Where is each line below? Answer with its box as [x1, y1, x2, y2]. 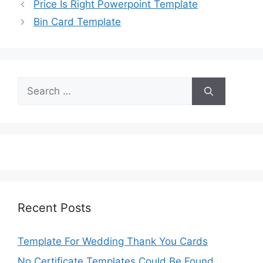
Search [17, 78, 50, 90]
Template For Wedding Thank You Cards [18, 235, 208, 248]
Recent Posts [18, 201, 91, 215]
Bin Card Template [33, 16, 122, 28]
